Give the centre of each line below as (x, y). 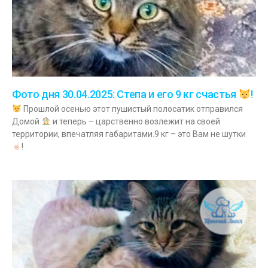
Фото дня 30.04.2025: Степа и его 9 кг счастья (125, 94)
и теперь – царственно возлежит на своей (135, 121)
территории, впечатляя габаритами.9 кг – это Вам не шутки (129, 134)
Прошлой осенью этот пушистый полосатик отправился (132, 109)
